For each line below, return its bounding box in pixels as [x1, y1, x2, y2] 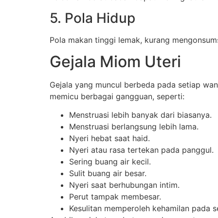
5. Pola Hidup [50, 9, 135, 26]
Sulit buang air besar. [69, 168, 146, 179]
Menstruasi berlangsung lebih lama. [69, 122, 199, 132]
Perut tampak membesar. [69, 192, 161, 202]
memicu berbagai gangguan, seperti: [50, 91, 184, 101]
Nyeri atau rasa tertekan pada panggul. [69, 145, 214, 155]
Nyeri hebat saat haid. [69, 133, 150, 144]
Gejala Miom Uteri [50, 52, 181, 71]
